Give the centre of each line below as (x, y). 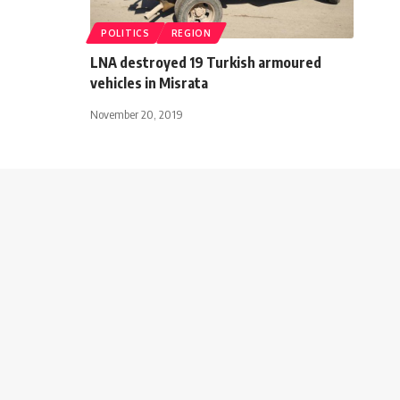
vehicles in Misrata (149, 83)
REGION (191, 33)
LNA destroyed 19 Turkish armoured (206, 62)
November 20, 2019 (137, 114)
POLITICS (125, 33)
